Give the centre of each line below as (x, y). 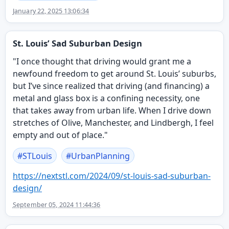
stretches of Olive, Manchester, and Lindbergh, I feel (113, 122)
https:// (27, 176)
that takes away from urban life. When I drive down (112, 110)
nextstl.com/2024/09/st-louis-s (99, 176)
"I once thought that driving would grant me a (102, 61)
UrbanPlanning (100, 156)
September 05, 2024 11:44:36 (56, 204)
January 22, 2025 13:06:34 (51, 11)
